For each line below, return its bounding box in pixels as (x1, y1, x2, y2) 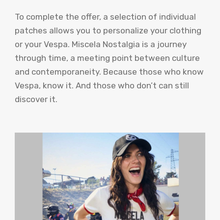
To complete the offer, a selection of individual (15, 12, 196, 22)
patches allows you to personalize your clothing (15, 26, 201, 36)
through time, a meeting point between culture (15, 53, 200, 63)
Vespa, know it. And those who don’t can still (15, 81, 189, 91)
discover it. (15, 94, 57, 105)
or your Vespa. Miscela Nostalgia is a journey (15, 39, 187, 50)
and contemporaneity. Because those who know (15, 67, 204, 77)
